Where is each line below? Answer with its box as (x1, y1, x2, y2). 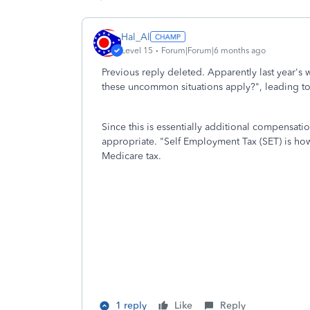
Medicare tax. (102, 150, 161, 162)
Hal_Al (121, 30, 150, 43)
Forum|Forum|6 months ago (161, 45, 266, 55)
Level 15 (121, 45, 153, 55)
